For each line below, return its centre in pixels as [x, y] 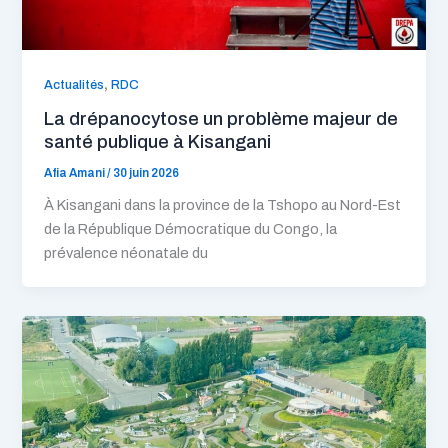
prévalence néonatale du [126, 253]
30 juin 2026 [146, 172]
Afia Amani [76, 172]
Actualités [74, 84]
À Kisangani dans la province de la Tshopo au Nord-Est [223, 205]
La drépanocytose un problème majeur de [221, 118]
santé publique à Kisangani [158, 141]
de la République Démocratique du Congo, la [191, 229]
